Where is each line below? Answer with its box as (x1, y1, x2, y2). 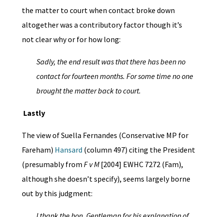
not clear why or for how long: (21, 34, 121, 44)
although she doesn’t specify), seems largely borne (21, 174, 190, 184)
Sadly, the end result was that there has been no (36, 57, 186, 66)
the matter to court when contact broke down (21, 5, 175, 15)
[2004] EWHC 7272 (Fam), (99, 159, 183, 169)
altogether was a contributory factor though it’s (21, 20, 182, 30)
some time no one (136, 71, 193, 81)
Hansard (54, 145, 84, 155)
